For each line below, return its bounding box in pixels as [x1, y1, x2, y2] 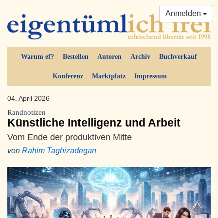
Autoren [97, 53, 122, 61]
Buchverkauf [159, 53, 197, 61]
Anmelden [165, 9, 203, 18]
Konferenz [52, 73, 83, 80]
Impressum [134, 73, 167, 80]
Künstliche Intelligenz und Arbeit [7, 116, 181, 129]
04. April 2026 [7, 94, 50, 103]
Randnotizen [7, 109, 46, 117]
